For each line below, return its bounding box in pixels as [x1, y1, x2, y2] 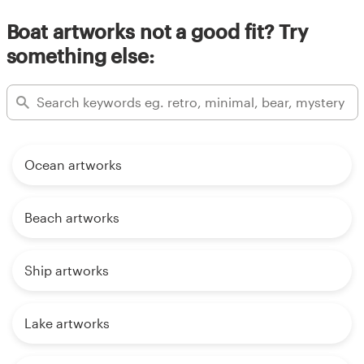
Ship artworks [24, 262, 109, 278]
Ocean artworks [24, 156, 122, 172]
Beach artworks [24, 209, 119, 225]
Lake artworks [24, 314, 110, 331]
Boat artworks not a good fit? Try [6, 19, 308, 43]
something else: [6, 43, 154, 67]
